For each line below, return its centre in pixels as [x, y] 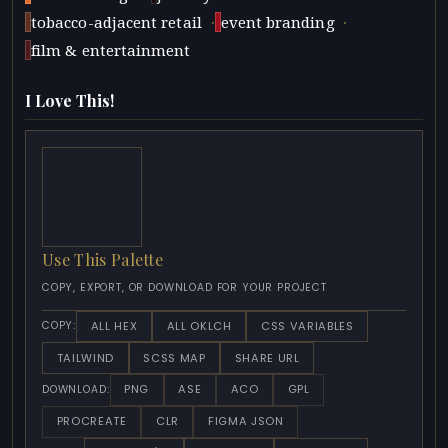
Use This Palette [103, 259]
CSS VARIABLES [307, 325]
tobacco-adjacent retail [116, 22]
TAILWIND [85, 357]
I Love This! [69, 100]
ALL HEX [114, 325]
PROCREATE [91, 421]
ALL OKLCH [199, 325]
